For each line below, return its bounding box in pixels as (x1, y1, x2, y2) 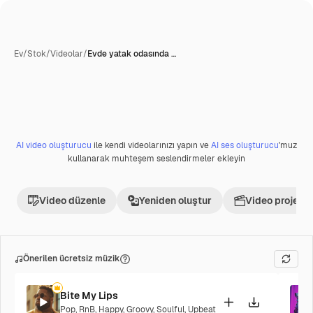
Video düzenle (39, 194, 105, 207)
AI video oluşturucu (16, 140, 92, 151)
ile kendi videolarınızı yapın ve (92, 140, 211, 151)
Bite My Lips (60, 289, 118, 302)
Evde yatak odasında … (87, 48, 176, 59)
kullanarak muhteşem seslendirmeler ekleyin (68, 153, 245, 164)
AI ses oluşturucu (211, 140, 279, 151)
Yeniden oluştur (139, 194, 212, 207)
